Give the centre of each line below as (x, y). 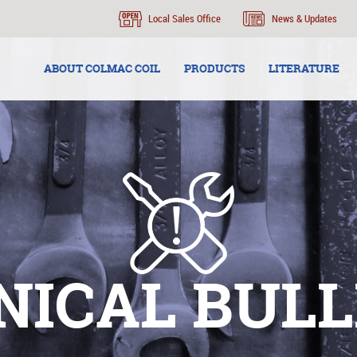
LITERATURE (304, 68)
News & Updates (304, 18)
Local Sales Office (184, 18)
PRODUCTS (214, 68)
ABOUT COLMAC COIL (102, 68)
